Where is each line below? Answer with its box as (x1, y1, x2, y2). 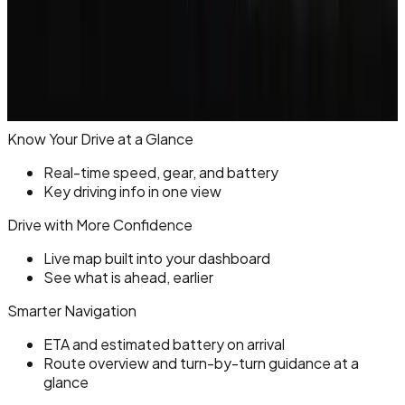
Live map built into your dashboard (43, 248, 270, 268)
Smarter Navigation (7, 300, 137, 320)
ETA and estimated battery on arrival (43, 334, 285, 353)
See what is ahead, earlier (43, 267, 213, 287)
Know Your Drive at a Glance (7, 128, 193, 148)
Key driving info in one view (43, 181, 221, 201)
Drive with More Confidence (7, 214, 193, 234)
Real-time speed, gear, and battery (43, 162, 278, 182)
